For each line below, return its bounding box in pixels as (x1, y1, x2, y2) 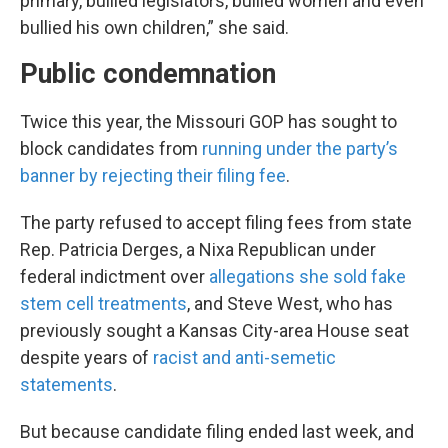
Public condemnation (20, 57, 276, 90)
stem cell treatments (20, 292, 187, 314)
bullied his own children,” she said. (20, 16, 289, 38)
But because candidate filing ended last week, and (20, 420, 414, 442)
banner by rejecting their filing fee (20, 164, 286, 186)
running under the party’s (202, 137, 398, 159)
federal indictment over (20, 265, 209, 287)
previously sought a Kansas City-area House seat (20, 319, 409, 341)
